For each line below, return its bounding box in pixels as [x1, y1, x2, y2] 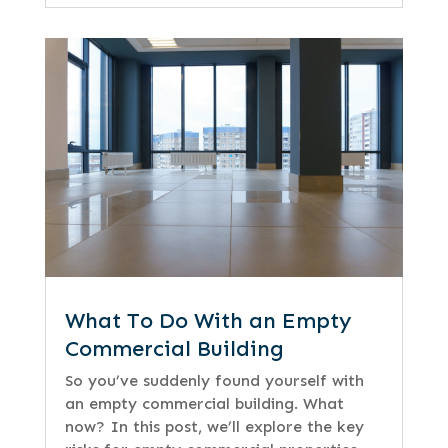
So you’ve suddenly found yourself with [64, 371, 364, 391]
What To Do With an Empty [64, 307, 351, 335]
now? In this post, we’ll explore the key [64, 417, 364, 437]
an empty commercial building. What [64, 394, 344, 414]
